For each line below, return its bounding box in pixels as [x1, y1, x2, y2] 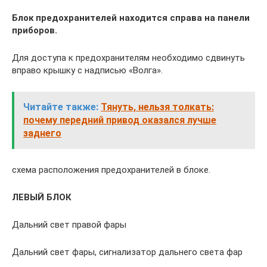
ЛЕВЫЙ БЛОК [12, 191, 72, 203]
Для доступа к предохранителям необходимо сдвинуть [12, 52, 245, 63]
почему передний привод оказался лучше [23, 114, 216, 126]
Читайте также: [23, 101, 98, 113]
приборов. [12, 24, 57, 36]
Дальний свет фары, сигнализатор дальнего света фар [12, 246, 243, 257]
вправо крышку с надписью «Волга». [12, 64, 163, 76]
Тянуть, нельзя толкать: [101, 101, 214, 113]
